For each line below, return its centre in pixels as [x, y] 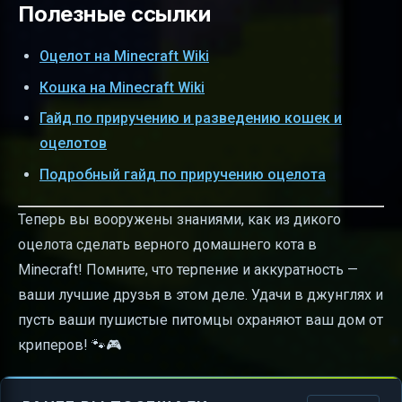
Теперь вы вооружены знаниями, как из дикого [179, 219]
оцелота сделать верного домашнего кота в [167, 244]
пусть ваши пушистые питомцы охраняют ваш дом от [201, 319]
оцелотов [73, 144]
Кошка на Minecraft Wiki [122, 87]
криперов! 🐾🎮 [70, 345]
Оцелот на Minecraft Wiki [124, 57]
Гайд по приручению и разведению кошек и [191, 118]
